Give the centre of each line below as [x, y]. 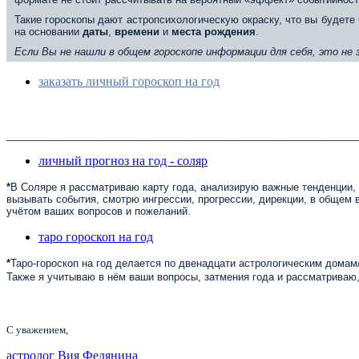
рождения [228, 31]
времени [137, 31]
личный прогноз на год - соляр [123, 160]
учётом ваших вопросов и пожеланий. [99, 211]
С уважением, [37, 329]
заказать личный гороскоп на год [129, 81]
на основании [48, 31]
